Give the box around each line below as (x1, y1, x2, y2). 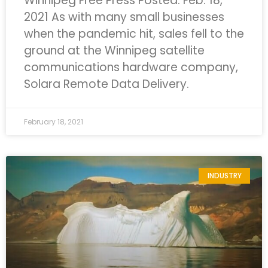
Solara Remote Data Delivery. (24, 76, 189, 92)
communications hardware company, (24, 59, 238, 75)
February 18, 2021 (24, 117, 83, 127)
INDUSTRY (207, 170, 242, 181)
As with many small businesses (48, 9, 224, 25)
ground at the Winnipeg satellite (24, 42, 205, 59)
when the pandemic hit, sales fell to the (24, 26, 244, 42)
